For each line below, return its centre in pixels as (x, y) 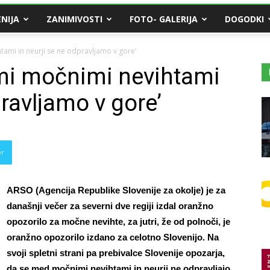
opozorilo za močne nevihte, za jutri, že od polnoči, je (118, 221)
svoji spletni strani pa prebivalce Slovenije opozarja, (116, 253)
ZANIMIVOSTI (74, 19)
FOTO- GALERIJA (164, 19)
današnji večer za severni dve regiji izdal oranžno (110, 206)
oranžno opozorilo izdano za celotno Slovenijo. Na (113, 237)
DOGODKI (244, 19)
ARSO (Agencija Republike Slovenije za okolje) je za (116, 190)
